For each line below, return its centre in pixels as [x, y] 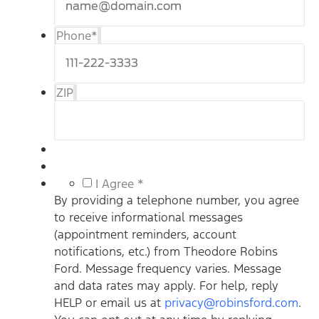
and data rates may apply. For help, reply [166, 286]
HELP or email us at [109, 303]
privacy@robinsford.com [231, 303]
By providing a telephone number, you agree [177, 200]
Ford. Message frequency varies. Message [168, 269]
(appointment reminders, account [145, 235]
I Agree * [120, 184]
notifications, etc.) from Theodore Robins [166, 252]
